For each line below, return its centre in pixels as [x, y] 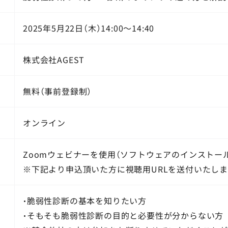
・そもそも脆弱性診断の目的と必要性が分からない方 [123, 215]
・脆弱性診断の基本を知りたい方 [84, 200]
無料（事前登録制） [57, 91]
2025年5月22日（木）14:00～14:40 [89, 28]
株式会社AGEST [54, 59]
